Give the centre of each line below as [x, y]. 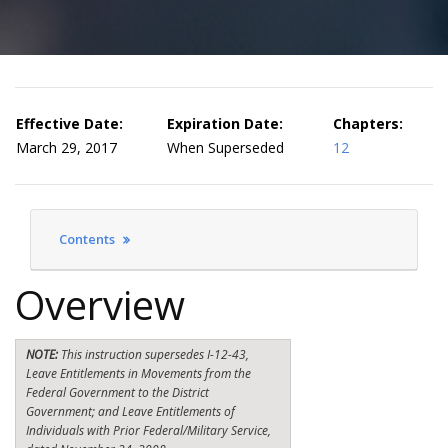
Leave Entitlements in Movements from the [138, 373]
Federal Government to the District [117, 392]
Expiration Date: [225, 123]
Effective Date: [69, 123]
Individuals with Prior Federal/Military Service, [148, 430]
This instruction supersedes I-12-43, [155, 354]
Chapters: [368, 123]
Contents [88, 239]
